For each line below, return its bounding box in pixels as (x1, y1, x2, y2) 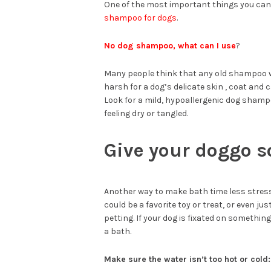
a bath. (104, 226, 131, 237)
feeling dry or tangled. (104, 108, 188, 119)
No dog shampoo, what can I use (104, 41, 236, 51)
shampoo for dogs (104, 13, 177, 23)
